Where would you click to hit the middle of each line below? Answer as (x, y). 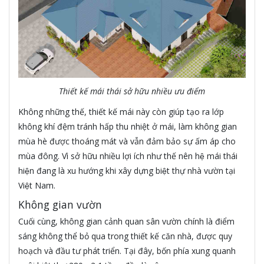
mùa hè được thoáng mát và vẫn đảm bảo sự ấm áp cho (127, 141)
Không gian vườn (60, 204)
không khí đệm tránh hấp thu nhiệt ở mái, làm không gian (128, 126)
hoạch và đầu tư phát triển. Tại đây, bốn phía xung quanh (127, 250)
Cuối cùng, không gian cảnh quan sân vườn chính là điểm (126, 221)
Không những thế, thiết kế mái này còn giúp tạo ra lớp (121, 111)
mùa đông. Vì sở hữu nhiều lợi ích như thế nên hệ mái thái (128, 156)
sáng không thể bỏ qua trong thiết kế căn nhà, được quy (125, 236)
